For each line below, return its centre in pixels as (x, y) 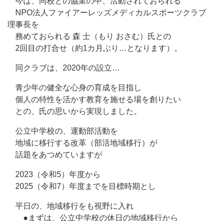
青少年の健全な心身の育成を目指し (74, 88)
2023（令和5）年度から (54, 174)
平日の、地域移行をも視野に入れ (71, 206)
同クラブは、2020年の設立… (64, 68)
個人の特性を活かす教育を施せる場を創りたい (94, 99)
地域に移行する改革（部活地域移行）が (82, 143)
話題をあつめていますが (55, 155)
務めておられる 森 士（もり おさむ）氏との (89, 36)
